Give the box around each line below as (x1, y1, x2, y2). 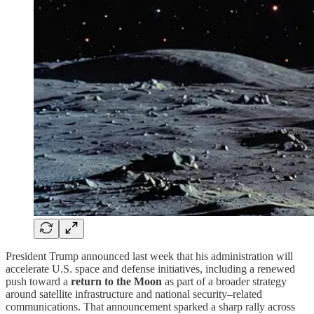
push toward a (6, 275, 71, 287)
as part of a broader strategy (162, 275, 287, 287)
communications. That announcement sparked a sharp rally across (6, 300, 295, 313)
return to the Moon (71, 275, 162, 287)
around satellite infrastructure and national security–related (6, 287, 262, 300)
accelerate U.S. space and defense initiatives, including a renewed (6, 262, 295, 275)
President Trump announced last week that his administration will (6, 250, 293, 262)
